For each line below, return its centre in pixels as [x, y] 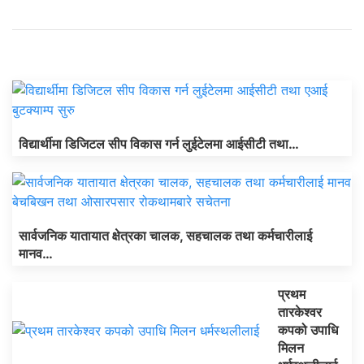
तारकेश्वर [300, 312]
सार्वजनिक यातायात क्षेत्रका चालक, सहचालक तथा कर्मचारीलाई [165, 236]
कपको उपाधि [308, 330]
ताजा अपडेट [41, 52]
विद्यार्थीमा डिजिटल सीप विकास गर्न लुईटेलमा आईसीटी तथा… [159, 144]
